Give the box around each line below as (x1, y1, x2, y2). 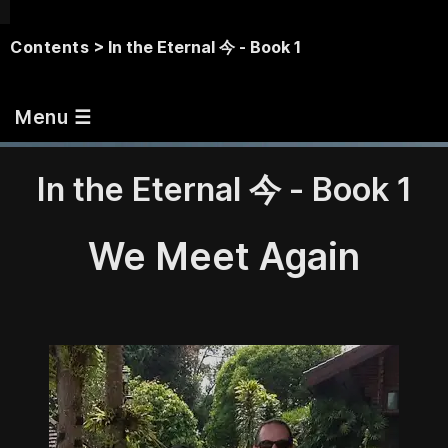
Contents (10, 36, 90, 57)
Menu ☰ (15, 105, 92, 129)
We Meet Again (88, 234, 360, 280)
